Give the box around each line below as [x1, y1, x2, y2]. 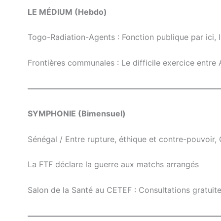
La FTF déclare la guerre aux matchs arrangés [28, 159, 199, 170]
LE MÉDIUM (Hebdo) [28, 6, 107, 17]
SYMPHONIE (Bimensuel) [28, 109, 126, 119]
